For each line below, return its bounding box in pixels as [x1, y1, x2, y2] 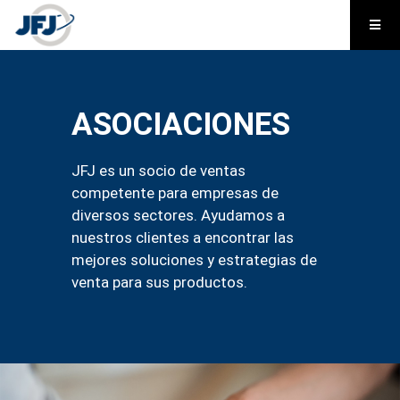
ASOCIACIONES [71, 105, 290, 143]
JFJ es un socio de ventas [71, 161, 246, 179]
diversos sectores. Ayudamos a [71, 205, 285, 224]
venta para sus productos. [71, 272, 247, 291]
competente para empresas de [71, 183, 279, 202]
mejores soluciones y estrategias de [71, 250, 317, 269]
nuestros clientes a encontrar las [71, 228, 294, 246]
